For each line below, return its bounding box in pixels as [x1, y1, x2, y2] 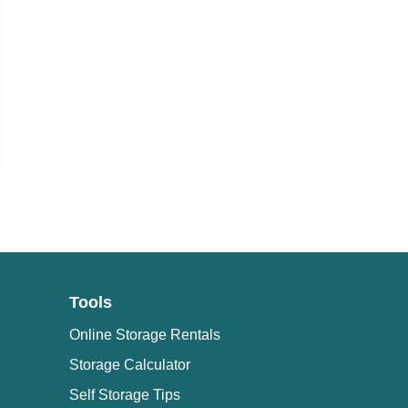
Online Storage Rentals [69, 327, 220, 343]
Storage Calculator [69, 357, 190, 373]
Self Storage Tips [69, 386, 180, 403]
